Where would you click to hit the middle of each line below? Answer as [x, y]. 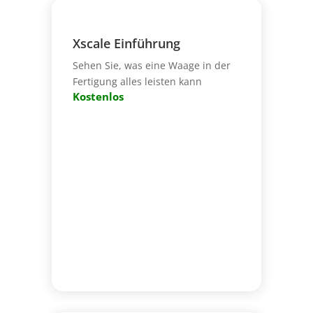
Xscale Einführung [126, 43]
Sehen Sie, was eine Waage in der [151, 65]
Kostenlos [98, 96]
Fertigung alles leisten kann [137, 81]
